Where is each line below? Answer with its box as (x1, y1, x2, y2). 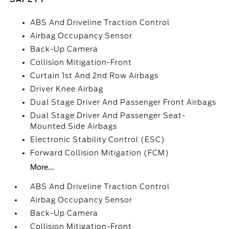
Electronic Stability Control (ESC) (30, 135, 166, 144)
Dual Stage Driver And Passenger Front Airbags (30, 98, 217, 106)
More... (30, 163, 55, 171)
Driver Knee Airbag (30, 85, 104, 93)
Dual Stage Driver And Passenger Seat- (30, 111, 186, 120)
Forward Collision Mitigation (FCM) (30, 149, 170, 157)
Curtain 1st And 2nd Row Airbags (30, 72, 159, 80)
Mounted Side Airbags (30, 122, 118, 130)
